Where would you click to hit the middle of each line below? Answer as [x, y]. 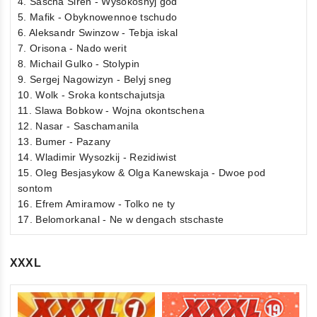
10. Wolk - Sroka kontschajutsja [92, 94]
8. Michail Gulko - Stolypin [79, 63]
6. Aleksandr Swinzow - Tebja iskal [98, 32]
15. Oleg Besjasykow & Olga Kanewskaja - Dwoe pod [142, 172]
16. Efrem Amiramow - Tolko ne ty [97, 203]
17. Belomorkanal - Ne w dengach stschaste [121, 219]
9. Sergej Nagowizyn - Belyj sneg [95, 79]
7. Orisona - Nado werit [72, 48]
